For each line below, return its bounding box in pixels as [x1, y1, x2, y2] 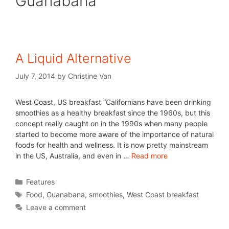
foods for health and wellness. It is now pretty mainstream [15, 141, 208, 149]
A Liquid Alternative [15, 51, 131, 66]
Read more [131, 151, 168, 160]
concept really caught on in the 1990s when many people [15, 119, 208, 128]
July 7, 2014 [15, 72, 55, 80]
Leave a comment [26, 203, 86, 212]
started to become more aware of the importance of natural [15, 130, 214, 139]
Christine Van [68, 72, 111, 80]
